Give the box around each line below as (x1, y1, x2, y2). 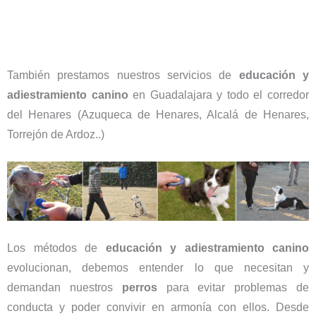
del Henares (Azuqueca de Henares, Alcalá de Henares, (7, 108, 309, 121)
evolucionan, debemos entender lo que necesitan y (7, 261, 309, 274)
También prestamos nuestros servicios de (7, 68, 239, 81)
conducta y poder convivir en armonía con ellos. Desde (7, 300, 309, 313)
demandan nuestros (7, 281, 122, 293)
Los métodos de (7, 241, 106, 254)
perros (121, 281, 157, 293)
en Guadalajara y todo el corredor (128, 88, 310, 101)
